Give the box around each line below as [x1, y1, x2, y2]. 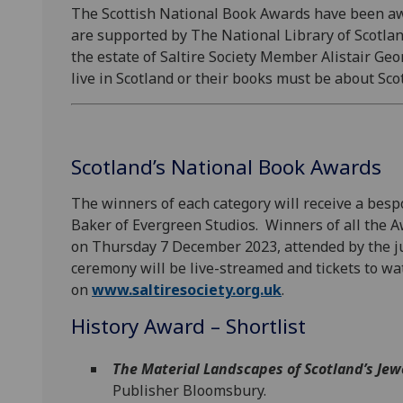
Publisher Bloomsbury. [112, 380, 267, 400]
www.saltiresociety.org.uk [92, 280, 282, 300]
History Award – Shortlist [71, 312, 306, 341]
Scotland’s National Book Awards [71, 153, 387, 182]
